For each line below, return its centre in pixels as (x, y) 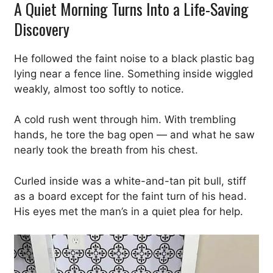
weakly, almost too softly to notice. (99, 89)
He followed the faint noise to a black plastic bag (134, 58)
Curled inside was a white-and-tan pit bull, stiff (130, 181)
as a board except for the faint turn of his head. (130, 196)
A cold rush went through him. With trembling (125, 119)
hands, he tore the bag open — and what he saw (134, 135)
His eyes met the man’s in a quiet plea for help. (129, 211)
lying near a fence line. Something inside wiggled (134, 73)
